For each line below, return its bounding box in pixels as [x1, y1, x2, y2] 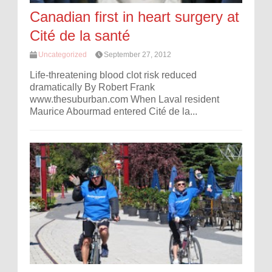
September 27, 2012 [104, 50, 171, 59]
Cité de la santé [30, 27, 130, 44]
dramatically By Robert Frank [30, 82, 155, 93]
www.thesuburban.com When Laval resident [30, 94, 219, 105]
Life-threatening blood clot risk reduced [30, 70, 197, 81]
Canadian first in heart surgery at [30, 8, 239, 25]
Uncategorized [38, 50, 87, 59]
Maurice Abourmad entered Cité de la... [30, 106, 197, 117]
